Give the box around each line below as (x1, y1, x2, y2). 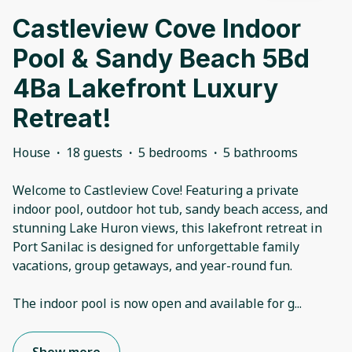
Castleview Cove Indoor (13, 13, 301, 45)
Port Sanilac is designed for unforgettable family (13, 238, 299, 256)
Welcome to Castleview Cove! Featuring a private (13, 181, 299, 200)
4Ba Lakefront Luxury (13, 73, 278, 104)
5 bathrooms (223, 144, 298, 162)
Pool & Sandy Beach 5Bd (13, 43, 310, 75)
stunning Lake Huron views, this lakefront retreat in (13, 219, 322, 237)
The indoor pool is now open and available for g (13, 295, 295, 313)
